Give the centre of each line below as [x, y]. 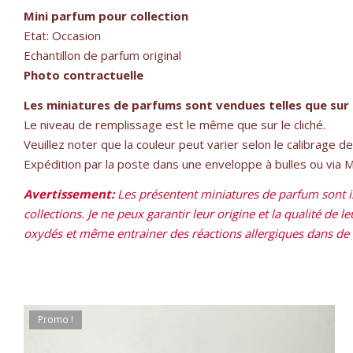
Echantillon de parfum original [102, 56]
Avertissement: [69, 194]
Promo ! [56, 320]
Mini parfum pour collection [106, 16]
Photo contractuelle [84, 75]
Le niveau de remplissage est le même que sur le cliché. [175, 125]
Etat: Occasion [62, 36]
